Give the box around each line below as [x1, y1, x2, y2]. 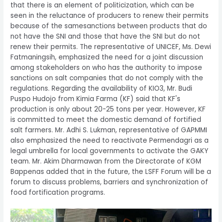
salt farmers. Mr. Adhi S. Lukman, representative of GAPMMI [10, 125, 208, 135]
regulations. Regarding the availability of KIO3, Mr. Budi [10, 84, 193, 94]
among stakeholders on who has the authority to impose [10, 63, 203, 73]
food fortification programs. [10, 188, 108, 198]
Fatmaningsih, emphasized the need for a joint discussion [10, 53, 204, 62]
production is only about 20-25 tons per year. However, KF [10, 105, 206, 114]
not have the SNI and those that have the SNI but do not [10, 32, 201, 42]
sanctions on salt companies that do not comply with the [10, 73, 204, 83]
